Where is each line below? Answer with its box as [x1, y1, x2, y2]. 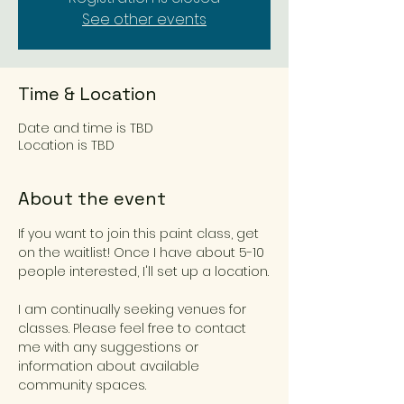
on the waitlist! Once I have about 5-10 [18, 243, 268, 262]
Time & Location [18, 82, 157, 106]
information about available [18, 357, 203, 375]
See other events [82, 9, 207, 30]
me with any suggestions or [18, 338, 202, 356]
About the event [18, 187, 166, 210]
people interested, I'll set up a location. [18, 262, 269, 280]
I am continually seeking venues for [18, 300, 250, 318]
